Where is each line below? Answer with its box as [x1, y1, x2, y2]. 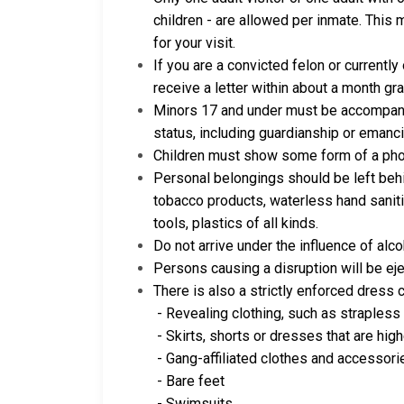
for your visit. [153, 34, 235, 52]
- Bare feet [153, 372, 225, 390]
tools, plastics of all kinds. [153, 215, 318, 233]
